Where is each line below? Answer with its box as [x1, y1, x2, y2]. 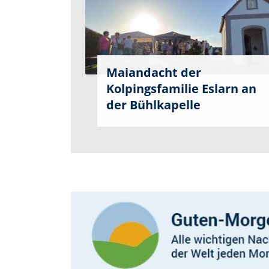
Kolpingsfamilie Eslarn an [106, 80, 256, 97]
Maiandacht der [106, 64, 201, 80]
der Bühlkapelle [106, 96, 201, 113]
